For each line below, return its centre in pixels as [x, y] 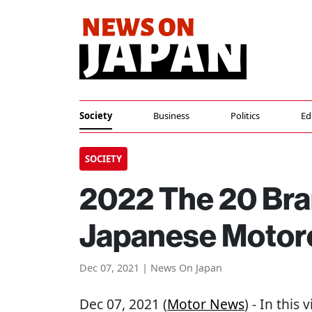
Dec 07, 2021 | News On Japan [151, 268]
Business [172, 116]
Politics [245, 116]
